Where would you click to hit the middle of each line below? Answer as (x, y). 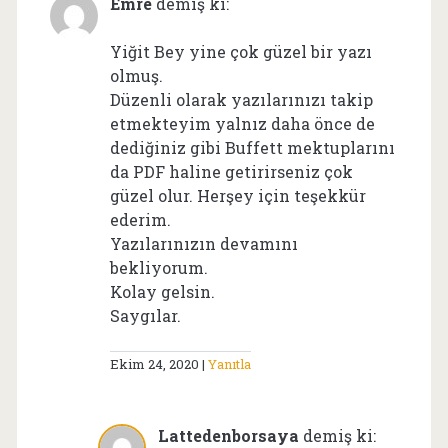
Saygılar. (145, 315)
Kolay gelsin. (162, 291)
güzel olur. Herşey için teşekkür (237, 195)
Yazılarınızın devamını (203, 243)
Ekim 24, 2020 (154, 363)
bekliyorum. (158, 267)
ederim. (140, 219)
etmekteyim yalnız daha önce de (242, 123)
